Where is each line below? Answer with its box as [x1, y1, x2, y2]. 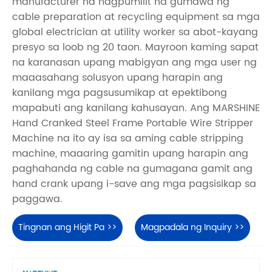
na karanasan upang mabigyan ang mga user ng [12, 54, 257, 70]
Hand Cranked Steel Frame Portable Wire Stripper [12, 115, 253, 131]
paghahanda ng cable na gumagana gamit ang [12, 160, 253, 177]
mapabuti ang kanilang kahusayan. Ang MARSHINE [12, 100, 260, 116]
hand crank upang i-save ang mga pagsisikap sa [12, 175, 256, 192]
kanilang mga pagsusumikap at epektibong [12, 84, 227, 101]
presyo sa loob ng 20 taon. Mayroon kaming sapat [12, 39, 259, 55]
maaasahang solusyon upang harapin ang [12, 69, 223, 86]
